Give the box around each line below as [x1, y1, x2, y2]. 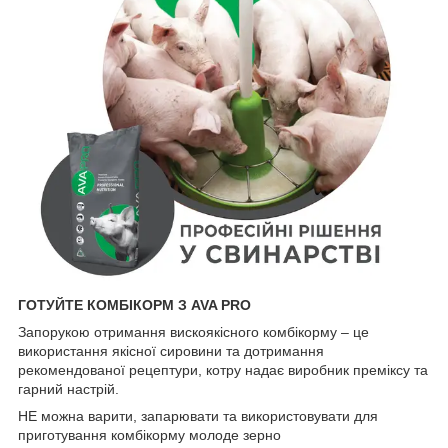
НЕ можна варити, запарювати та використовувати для [18, 407, 378, 424]
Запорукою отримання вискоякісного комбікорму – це [18, 323, 369, 340]
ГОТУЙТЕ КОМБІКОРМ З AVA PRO [18, 296, 251, 313]
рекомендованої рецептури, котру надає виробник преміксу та [18, 361, 428, 378]
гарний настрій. [18, 380, 119, 397]
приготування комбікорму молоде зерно [18, 426, 281, 443]
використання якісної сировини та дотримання [18, 342, 324, 359]
